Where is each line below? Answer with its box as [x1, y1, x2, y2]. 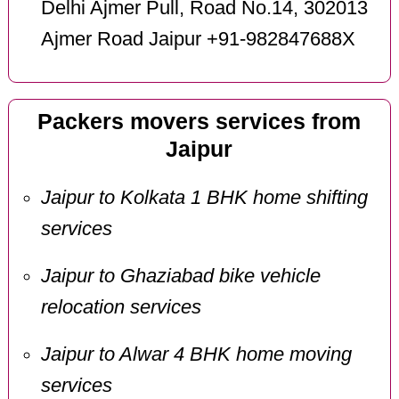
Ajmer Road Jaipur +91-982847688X [40, 28, 355, 50]
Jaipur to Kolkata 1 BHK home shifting [40, 186, 368, 208]
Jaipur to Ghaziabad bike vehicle [40, 265, 321, 287]
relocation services [40, 296, 201, 318]
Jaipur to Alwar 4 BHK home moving [40, 343, 352, 365]
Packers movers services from [37, 110, 362, 134]
